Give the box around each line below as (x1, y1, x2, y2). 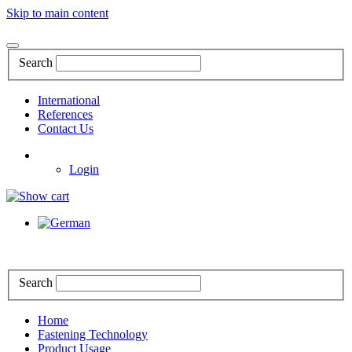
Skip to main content (6, 6, 108, 20)
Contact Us (38, 121, 93, 135)
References (38, 107, 93, 121)
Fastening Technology (38, 328, 148, 342)
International (38, 93, 100, 107)
